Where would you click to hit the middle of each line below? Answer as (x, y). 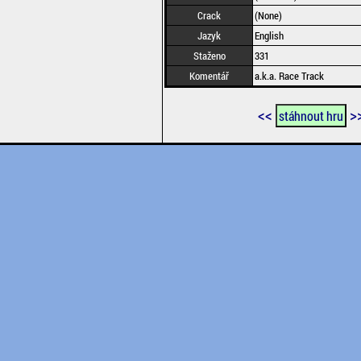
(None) (268, 15)
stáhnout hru (311, 116)
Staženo (209, 56)
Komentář (209, 76)
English (269, 35)
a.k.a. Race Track (289, 76)
